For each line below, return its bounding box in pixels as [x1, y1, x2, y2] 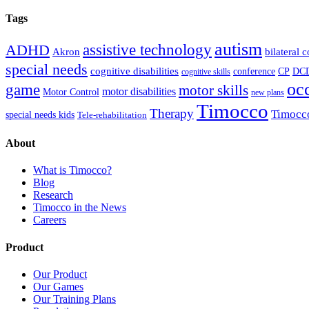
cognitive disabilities [90, 65, 179, 77]
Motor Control [43, 86, 99, 97]
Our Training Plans [33, 292, 116, 305]
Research [33, 189, 73, 201]
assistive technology [83, 41, 212, 59]
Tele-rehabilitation [77, 110, 147, 120]
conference [233, 66, 275, 77]
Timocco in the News [33, 201, 126, 214]
